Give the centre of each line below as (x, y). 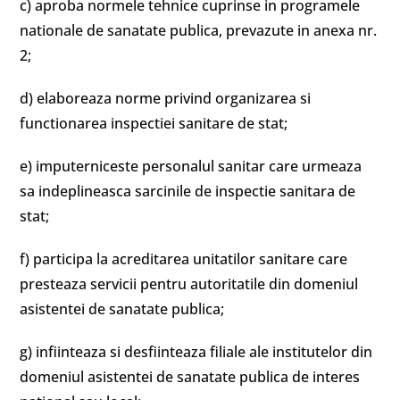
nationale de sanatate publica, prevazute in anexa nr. (199, 30)
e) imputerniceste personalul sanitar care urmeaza (191, 166)
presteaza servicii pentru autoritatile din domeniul (189, 284)
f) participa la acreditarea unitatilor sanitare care (184, 259)
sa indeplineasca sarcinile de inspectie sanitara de (188, 191)
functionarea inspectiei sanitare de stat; (154, 123)
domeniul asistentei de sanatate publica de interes (190, 377)
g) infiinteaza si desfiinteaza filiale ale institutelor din (196, 352)
